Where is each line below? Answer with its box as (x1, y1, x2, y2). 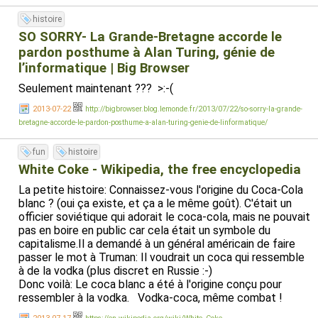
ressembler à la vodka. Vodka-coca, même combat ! (18, 291, 283, 305)
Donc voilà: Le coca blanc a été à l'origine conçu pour (18, 278, 282, 291)
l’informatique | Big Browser (18, 60, 190, 76)
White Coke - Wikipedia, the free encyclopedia (18, 162, 301, 177)
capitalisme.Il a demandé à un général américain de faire (18, 237, 295, 251)
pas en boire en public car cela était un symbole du (18, 224, 270, 237)
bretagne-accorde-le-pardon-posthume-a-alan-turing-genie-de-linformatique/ (18, 118, 268, 127)
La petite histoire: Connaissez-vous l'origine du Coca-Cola (18, 183, 303, 197)
